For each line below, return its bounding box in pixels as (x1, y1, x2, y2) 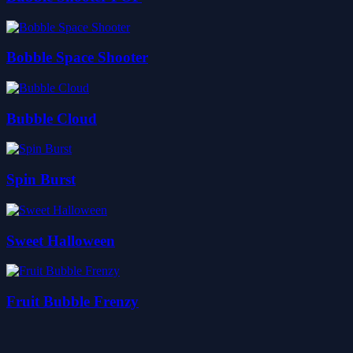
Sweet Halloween (6, 232, 115, 249)
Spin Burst (6, 171, 76, 188)
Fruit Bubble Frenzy (6, 293, 139, 310)
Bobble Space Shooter (6, 49, 148, 66)
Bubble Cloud (6, 110, 97, 127)
